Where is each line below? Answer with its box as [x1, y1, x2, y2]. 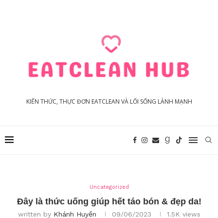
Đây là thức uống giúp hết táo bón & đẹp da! [17, 196, 201, 206]
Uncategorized [89, 183, 129, 190]
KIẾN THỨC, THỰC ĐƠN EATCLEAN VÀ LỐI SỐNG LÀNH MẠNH [26, 97, 192, 106]
